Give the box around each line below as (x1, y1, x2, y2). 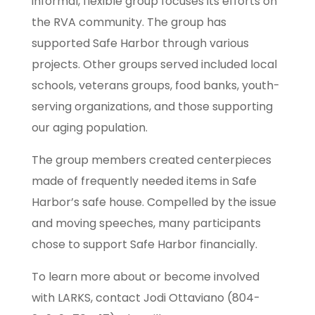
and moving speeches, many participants (31, 215, 261, 231)
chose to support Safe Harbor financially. (31, 236, 257, 252)
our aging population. (31, 120, 148, 136)
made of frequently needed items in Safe (31, 173, 257, 189)
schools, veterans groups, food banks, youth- (31, 77, 280, 94)
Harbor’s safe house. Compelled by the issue (31, 194, 276, 210)
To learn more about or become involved (31, 269, 259, 285)
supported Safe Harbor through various (31, 35, 249, 51)
